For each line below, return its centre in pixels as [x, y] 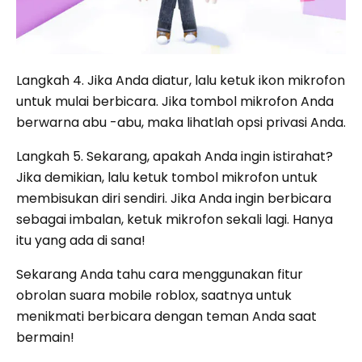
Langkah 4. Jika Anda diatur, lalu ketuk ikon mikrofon [181, 81]
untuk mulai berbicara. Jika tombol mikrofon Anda [175, 102]
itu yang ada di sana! [81, 241]
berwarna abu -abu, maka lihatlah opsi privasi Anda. [181, 123]
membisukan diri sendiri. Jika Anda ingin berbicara [174, 199]
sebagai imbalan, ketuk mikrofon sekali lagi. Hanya [175, 220]
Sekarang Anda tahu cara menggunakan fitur [160, 275]
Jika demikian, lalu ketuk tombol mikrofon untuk [167, 178]
